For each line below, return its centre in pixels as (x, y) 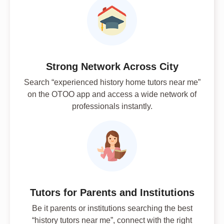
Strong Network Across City (112, 67)
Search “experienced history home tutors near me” (112, 82)
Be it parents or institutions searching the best (112, 208)
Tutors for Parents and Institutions (112, 192)
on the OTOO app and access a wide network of (112, 94)
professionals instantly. (112, 106)
